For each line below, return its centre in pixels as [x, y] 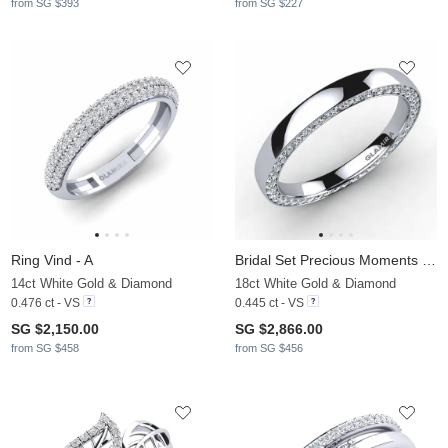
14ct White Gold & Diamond [91, 283]
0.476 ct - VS [45, 302]
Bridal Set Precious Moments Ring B [429, 259]
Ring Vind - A [52, 259]
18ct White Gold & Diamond [315, 283]
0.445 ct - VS [269, 302]
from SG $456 [269, 347]
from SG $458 [45, 347]
